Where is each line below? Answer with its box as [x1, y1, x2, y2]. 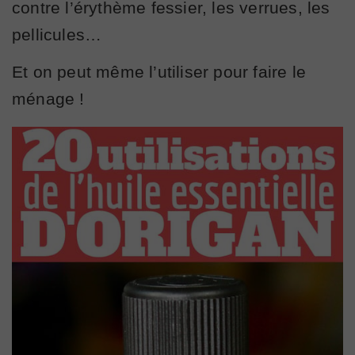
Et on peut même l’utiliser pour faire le [12, 62, 307, 81]
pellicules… [12, 25, 102, 44]
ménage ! [12, 89, 85, 108]
